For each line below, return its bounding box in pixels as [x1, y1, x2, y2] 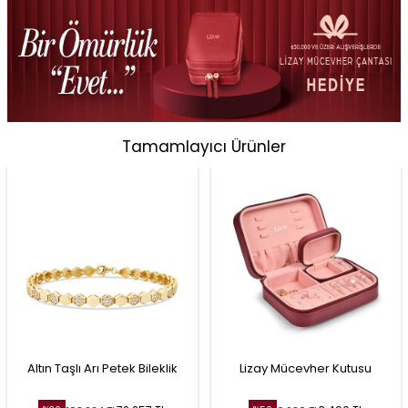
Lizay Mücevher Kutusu [240, 360, 372, 378]
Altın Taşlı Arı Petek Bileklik [26, 360, 178, 378]
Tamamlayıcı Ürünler [122, 135, 286, 158]
